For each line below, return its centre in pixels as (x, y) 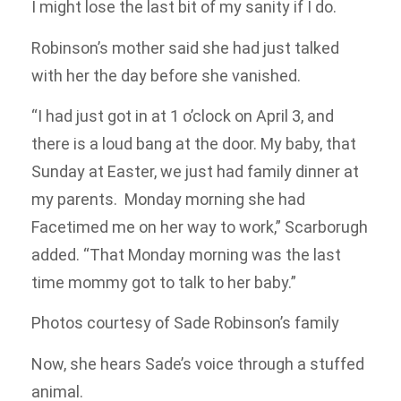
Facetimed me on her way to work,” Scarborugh (200, 226)
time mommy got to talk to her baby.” (164, 282)
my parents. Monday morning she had (168, 199)
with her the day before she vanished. (166, 75)
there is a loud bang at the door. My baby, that (194, 143)
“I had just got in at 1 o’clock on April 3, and (183, 115)
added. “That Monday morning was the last (186, 254)
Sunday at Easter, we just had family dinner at (195, 171)
